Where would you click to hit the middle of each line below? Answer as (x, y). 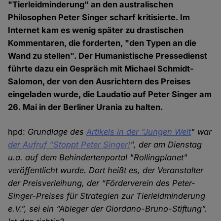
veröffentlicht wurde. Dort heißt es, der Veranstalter (106, 170)
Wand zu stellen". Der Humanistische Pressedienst (108, 56)
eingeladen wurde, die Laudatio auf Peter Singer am (110, 94)
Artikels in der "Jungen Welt (139, 132)
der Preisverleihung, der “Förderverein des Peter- (102, 183)
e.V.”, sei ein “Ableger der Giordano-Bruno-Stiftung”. (108, 209)
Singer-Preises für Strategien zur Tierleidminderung (107, 196)
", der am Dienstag (166, 145)
